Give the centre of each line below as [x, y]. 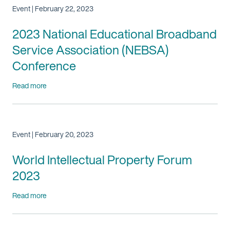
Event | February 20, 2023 [53, 134]
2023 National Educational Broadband [114, 34]
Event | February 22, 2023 [53, 8]
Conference [44, 66]
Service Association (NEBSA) [91, 50]
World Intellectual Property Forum [102, 160]
